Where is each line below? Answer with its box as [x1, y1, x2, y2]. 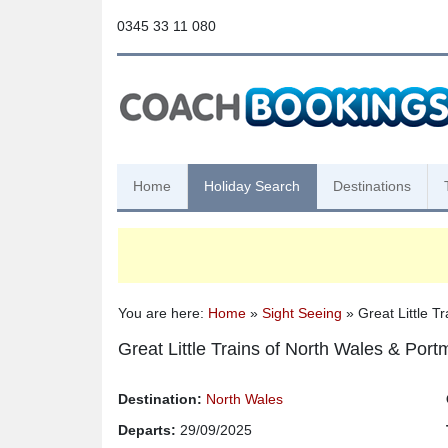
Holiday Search [204, 178, 300, 194]
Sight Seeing [262, 305, 342, 321]
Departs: [118, 422, 176, 438]
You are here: [118, 305, 208, 321]
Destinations [333, 178, 411, 194]
